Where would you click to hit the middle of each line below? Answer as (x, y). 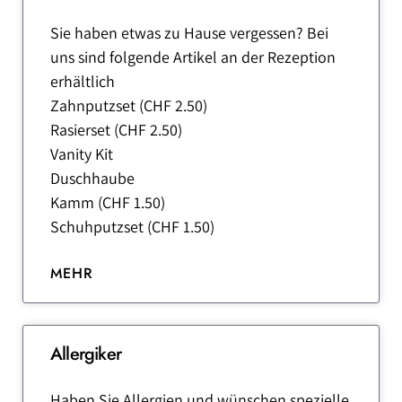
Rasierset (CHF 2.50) (118, 130)
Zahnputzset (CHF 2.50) (131, 105)
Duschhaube (94, 178)
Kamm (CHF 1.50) (109, 202)
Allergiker (86, 354)
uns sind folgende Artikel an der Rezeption (193, 57)
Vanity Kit (83, 154)
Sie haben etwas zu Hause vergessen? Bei (189, 33)
